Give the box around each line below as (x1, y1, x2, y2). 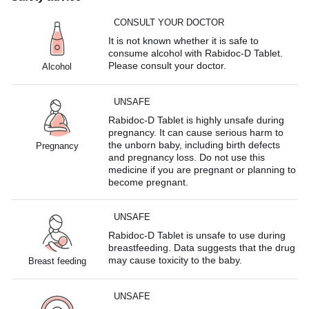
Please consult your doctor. (108, 59, 227, 71)
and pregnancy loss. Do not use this (108, 151, 266, 163)
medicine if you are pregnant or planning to (108, 163, 297, 175)
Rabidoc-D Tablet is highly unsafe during (108, 114, 285, 126)
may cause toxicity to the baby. (108, 254, 243, 266)
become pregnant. (108, 176, 189, 188)
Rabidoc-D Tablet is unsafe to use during (108, 229, 286, 241)
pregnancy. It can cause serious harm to (108, 126, 284, 138)
